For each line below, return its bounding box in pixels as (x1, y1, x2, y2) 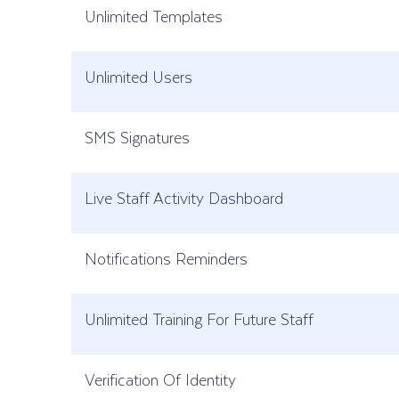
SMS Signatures (85, 125, 190, 150)
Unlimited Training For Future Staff (85, 306, 313, 331)
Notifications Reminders (85, 246, 248, 271)
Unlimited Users (85, 64, 192, 89)
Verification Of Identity (85, 367, 236, 392)
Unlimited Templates (85, 4, 223, 28)
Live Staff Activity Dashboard (85, 185, 283, 210)
